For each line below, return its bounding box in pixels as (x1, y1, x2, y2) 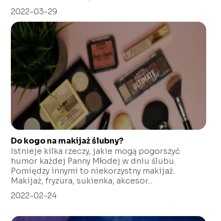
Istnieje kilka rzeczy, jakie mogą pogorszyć (11, 146, 181, 157)
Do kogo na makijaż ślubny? (11, 136, 124, 147)
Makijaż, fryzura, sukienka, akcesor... (11, 176, 153, 186)
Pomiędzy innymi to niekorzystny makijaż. (11, 166, 175, 177)
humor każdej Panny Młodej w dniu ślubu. (11, 156, 176, 167)
